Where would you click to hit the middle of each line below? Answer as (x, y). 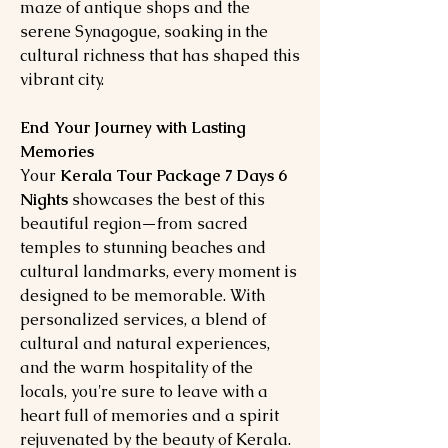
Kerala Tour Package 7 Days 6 (173, 175)
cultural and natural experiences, (145, 343)
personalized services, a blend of (143, 319)
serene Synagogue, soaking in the (144, 31)
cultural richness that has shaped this (160, 55)
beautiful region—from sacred (134, 223)
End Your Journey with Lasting (133, 127)
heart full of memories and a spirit (149, 415)
